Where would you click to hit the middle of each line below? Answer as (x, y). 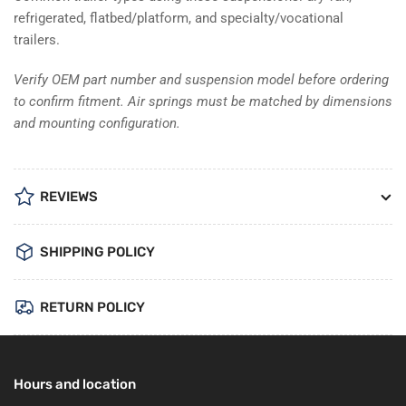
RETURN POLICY (92, 307)
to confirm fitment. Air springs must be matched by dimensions (203, 101)
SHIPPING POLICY (97, 251)
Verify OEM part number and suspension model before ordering (201, 79)
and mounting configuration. (97, 123)
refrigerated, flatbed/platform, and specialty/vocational (179, 18)
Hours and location (75, 384)
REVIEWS (69, 196)
